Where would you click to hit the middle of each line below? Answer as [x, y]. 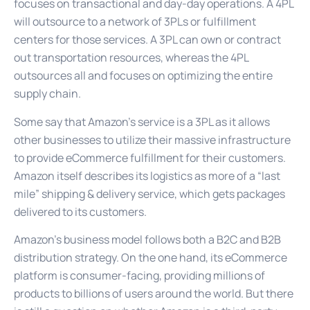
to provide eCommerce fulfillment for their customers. [150, 157]
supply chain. [47, 94]
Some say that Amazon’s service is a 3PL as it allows [142, 121]
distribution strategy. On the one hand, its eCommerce [151, 258]
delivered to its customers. [80, 211]
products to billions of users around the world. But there [154, 294]
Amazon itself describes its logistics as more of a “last [147, 175]
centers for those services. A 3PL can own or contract [147, 40]
